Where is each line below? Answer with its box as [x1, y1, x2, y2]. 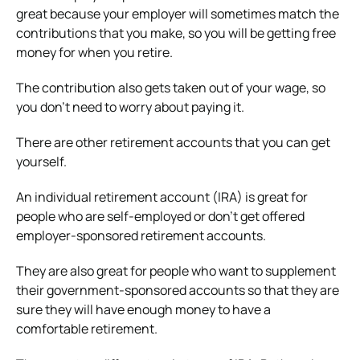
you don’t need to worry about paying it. [16, 97, 244, 116]
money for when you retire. [16, 43, 173, 61]
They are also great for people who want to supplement [16, 261, 336, 280]
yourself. [16, 152, 67, 170]
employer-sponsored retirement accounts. [16, 226, 266, 244]
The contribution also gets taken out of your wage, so [16, 78, 325, 96]
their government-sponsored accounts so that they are [16, 280, 339, 299]
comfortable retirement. [16, 319, 157, 337]
